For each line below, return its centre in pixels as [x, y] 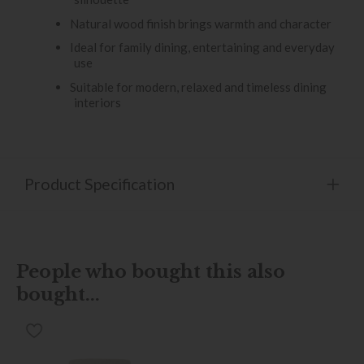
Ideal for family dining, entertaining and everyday [202, 48]
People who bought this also [151, 271]
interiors [97, 102]
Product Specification [100, 184]
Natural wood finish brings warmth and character [201, 23]
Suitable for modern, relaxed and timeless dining [198, 87]
